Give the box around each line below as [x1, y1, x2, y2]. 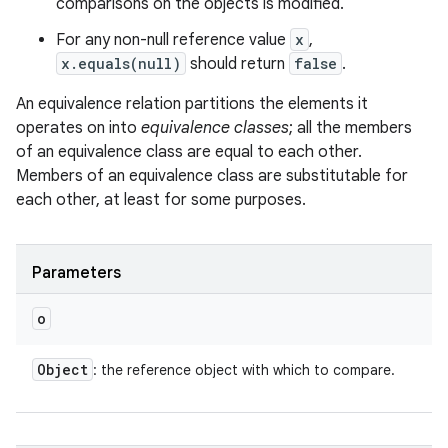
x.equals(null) [61, 54, 181, 73]
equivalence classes [141, 118, 289, 138]
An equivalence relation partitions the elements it [16, 94, 368, 114]
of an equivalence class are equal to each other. [16, 142, 362, 162]
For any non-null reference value [56, 30, 290, 50]
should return [186, 54, 289, 74]
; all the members [289, 118, 412, 138]
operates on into [16, 118, 141, 138]
